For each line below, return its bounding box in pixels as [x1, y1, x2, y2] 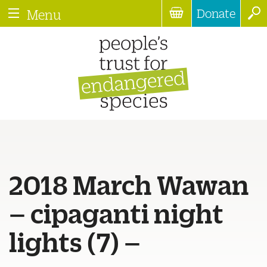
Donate [197, 6, 235, 20]
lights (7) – [9, 223, 141, 258]
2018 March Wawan [9, 166, 249, 201]
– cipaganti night [9, 195, 223, 229]
